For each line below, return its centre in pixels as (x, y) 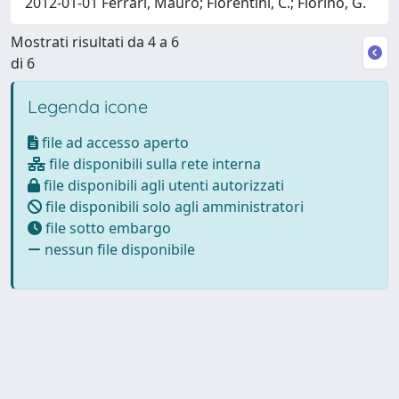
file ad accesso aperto (114, 142)
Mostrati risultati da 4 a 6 (95, 41)
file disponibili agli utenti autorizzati (162, 185)
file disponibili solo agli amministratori (173, 206)
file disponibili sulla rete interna (153, 163)
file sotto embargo (106, 228)
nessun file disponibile (118, 249)
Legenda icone (88, 106)
